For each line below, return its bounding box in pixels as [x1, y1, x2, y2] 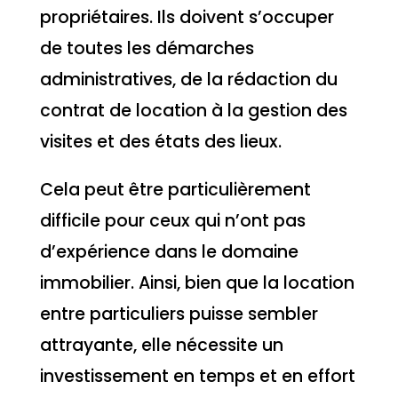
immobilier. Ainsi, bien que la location [39, 270, 354, 295]
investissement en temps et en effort [39, 363, 355, 388]
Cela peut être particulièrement [39, 177, 311, 202]
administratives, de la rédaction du [39, 67, 338, 92]
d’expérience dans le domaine [39, 239, 298, 264]
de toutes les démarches [39, 36, 254, 60]
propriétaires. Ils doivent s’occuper [39, 4, 334, 29]
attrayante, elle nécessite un [39, 332, 283, 357]
